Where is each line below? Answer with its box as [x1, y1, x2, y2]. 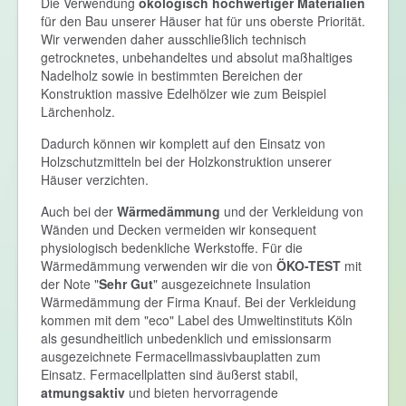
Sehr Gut [99, 275, 153, 294]
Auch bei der [41, 202, 117, 221]
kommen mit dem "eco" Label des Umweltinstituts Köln [41, 311, 353, 330]
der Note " [41, 275, 99, 294]
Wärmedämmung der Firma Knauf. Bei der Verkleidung [41, 293, 356, 312]
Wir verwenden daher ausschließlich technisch [41, 30, 306, 49]
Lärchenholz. [41, 102, 115, 121]
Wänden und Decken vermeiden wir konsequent [41, 220, 316, 239]
